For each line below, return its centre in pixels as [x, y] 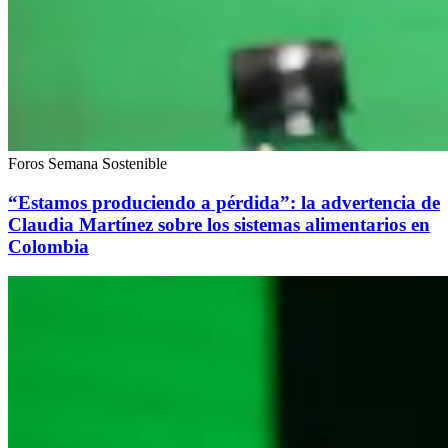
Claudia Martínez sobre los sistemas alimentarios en [219, 224]
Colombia [48, 246]
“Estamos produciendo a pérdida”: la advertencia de [224, 202]
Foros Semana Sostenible [87, 163]
